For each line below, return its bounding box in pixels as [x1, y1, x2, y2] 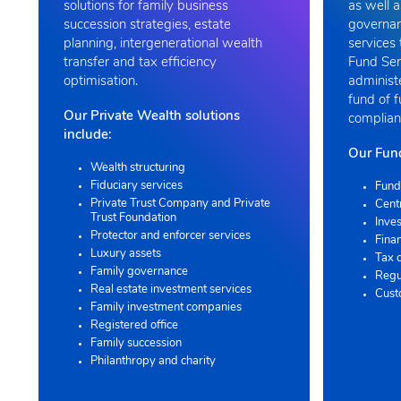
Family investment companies [90, 301, 242, 313]
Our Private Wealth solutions [64, 109, 240, 124]
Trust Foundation [90, 211, 176, 224]
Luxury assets [90, 247, 161, 260]
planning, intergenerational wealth [64, 37, 262, 51]
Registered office [90, 319, 178, 331]
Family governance [90, 265, 188, 277]
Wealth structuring [90, 161, 185, 174]
